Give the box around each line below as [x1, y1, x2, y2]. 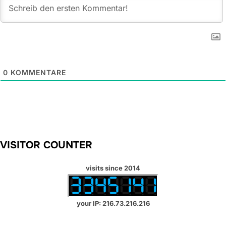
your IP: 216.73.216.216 [76, 199, 150, 208]
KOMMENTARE [8, 68, 66, 77]
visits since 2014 [86, 163, 140, 172]
